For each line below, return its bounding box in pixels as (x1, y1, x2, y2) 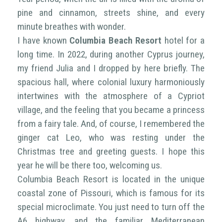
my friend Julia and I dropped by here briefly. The (17, 62, 205, 74)
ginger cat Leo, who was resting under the (17, 131, 205, 143)
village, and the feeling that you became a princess (17, 104, 205, 115)
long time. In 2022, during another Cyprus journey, (17, 48, 205, 60)
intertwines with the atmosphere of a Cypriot (17, 90, 205, 102)
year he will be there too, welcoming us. (17, 159, 162, 171)
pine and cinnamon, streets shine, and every (17, 6, 205, 18)
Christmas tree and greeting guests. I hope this (17, 145, 205, 157)
